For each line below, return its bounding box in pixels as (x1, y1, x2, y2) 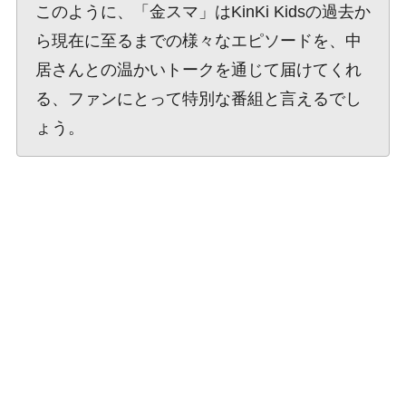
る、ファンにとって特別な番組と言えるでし (34, 90, 362, 109)
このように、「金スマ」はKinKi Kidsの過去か (34, 3, 371, 22)
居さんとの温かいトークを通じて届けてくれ (34, 61, 362, 80)
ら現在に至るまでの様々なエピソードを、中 (34, 32, 362, 51)
